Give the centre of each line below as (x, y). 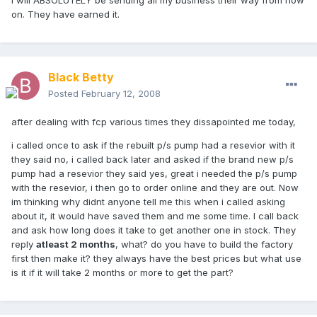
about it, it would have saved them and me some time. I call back (155, 216)
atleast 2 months (76, 244)
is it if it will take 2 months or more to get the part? (122, 273)
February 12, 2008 (121, 94)
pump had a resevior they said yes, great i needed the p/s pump (154, 174)
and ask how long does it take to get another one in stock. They (154, 230)
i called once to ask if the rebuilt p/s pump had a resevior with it (153, 145)
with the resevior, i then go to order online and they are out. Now (155, 188)
